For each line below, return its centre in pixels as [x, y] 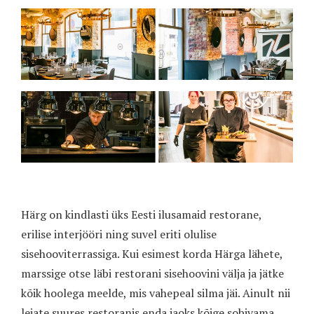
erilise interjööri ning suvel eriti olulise [119, 234]
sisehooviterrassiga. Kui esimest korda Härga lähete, [152, 253]
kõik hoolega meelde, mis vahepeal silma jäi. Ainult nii [156, 293]
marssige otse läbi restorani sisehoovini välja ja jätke [152, 273]
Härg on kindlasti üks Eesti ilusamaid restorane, [141, 214]
